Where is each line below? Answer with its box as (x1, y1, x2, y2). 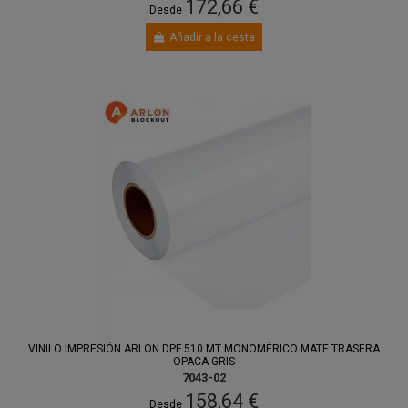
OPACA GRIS (173, 355, 235, 369)
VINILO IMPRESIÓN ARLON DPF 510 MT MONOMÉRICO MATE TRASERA (28, 342, 380, 356)
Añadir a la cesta (169, 30, 256, 44)
